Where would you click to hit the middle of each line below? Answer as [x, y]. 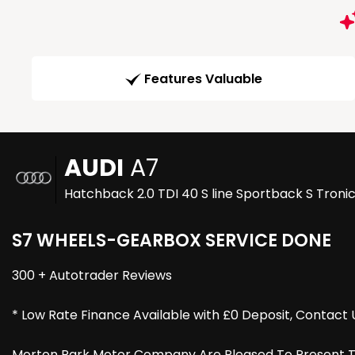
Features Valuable [203, 79]
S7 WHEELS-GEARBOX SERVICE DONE [172, 241]
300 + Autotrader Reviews [92, 276]
